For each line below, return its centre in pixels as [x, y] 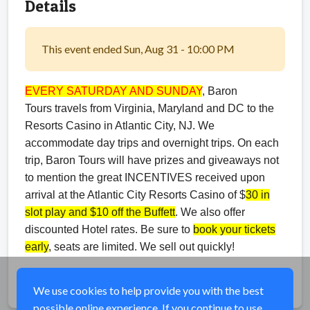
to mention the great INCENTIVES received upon [145, 177]
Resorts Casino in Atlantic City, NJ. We [120, 125]
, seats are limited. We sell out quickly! [142, 246]
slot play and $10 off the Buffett [100, 212]
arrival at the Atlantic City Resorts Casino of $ [135, 194]
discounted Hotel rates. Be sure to [109, 229]
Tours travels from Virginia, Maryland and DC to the [149, 108]
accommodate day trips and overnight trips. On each [152, 143]
